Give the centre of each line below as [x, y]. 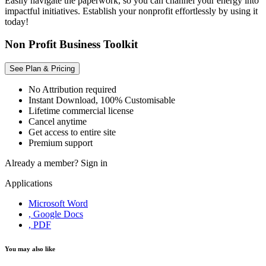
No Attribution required [72, 90]
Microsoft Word [58, 204]
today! [17, 21]
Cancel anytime [58, 122]
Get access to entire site [72, 132]
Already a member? [43, 163]
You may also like [30, 249]
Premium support [61, 143]
